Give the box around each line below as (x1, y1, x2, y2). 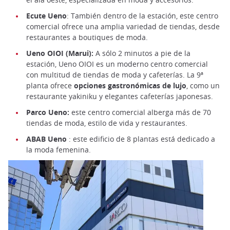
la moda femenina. (26, 145, 91, 155)
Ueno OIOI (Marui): (26, 48, 93, 59)
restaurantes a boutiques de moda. (26, 32, 148, 43)
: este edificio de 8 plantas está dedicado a (69, 134, 215, 144)
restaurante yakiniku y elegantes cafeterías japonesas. (26, 91, 213, 102)
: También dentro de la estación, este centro (67, 11, 218, 21)
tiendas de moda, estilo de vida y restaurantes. (26, 118, 187, 128)
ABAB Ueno (26, 134, 69, 144)
